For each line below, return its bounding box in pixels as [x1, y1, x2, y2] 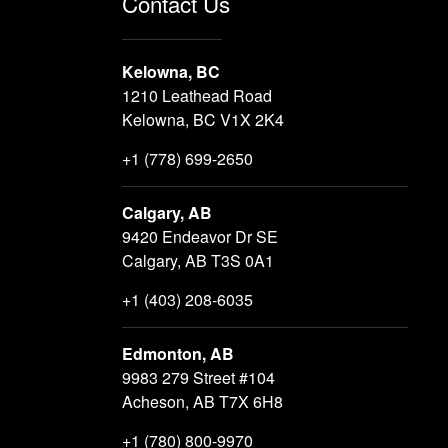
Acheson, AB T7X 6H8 [122, 390, 283, 414]
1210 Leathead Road [122, 84, 272, 108]
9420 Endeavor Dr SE [122, 225, 278, 249]
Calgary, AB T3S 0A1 [122, 249, 274, 273]
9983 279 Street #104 [122, 366, 275, 390]
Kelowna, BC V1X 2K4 [122, 108, 284, 132]
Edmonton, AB [122, 342, 234, 366]
